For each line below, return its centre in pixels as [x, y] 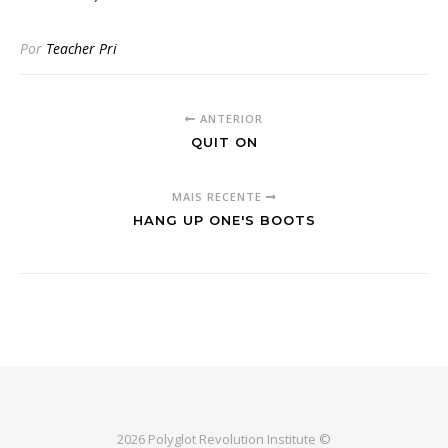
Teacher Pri [81, 48]
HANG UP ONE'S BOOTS [224, 219]
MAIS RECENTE [218, 196]
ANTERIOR [229, 118]
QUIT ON [224, 141]
